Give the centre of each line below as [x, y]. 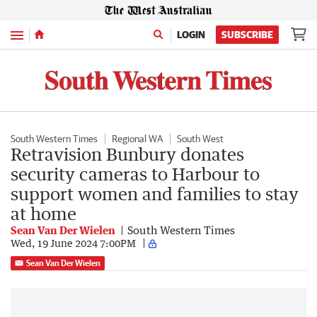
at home [44, 213]
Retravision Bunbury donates [127, 154]
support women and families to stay [155, 193]
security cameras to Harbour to [135, 173]
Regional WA [137, 138]
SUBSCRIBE [247, 35]
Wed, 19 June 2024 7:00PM [73, 243]
